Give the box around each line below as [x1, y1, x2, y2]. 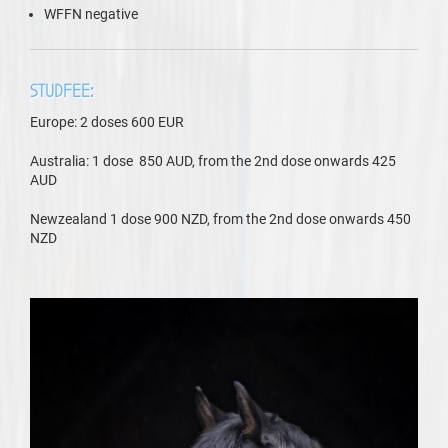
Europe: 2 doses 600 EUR [30, 114, 184, 130]
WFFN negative [44, 6, 138, 22]
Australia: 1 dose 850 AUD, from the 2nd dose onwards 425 [30, 153, 396, 169]
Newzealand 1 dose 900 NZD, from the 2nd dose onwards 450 [30, 211, 411, 227]
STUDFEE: [30, 81, 93, 102]
